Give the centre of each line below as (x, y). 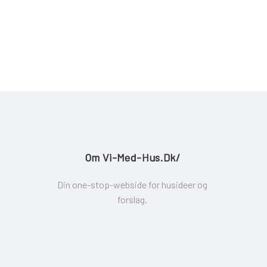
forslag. (132, 200)
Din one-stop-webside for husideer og (132, 185)
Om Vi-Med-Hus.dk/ (132, 158)
